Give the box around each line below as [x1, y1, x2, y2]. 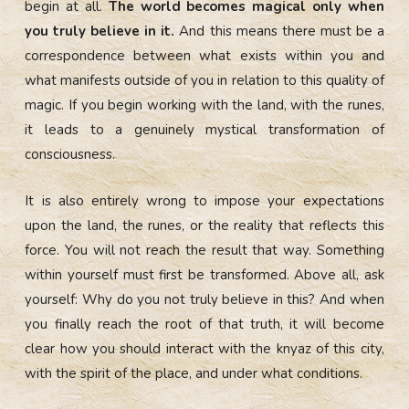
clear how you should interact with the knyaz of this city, [25, 339, 384, 358]
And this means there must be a [174, 21, 384, 40]
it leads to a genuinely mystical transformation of [25, 120, 384, 139]
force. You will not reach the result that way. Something [25, 240, 384, 259]
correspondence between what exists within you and [25, 46, 384, 65]
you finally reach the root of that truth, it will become [25, 314, 384, 333]
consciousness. [25, 144, 116, 163]
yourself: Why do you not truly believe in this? [25, 289, 316, 309]
